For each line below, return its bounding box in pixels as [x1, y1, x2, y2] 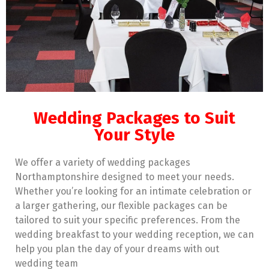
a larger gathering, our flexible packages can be [15, 199, 228, 211]
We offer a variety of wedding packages [15, 156, 190, 168]
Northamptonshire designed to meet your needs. [15, 171, 234, 183]
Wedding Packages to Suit [34, 107, 235, 128]
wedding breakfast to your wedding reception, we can [15, 228, 254, 240]
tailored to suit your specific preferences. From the [15, 214, 240, 226]
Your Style [94, 124, 175, 145]
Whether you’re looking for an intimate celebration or [15, 185, 252, 197]
